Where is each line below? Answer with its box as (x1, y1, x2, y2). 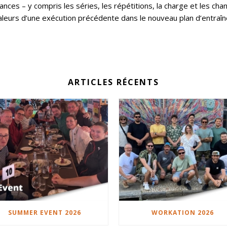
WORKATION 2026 (152, 208, 214, 217)
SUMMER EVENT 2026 (8, 208, 81, 217)
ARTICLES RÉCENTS (68, 77, 159, 88)
